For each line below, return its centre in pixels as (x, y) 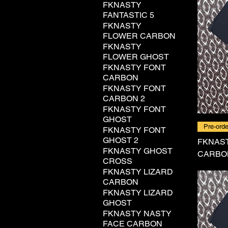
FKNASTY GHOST (138, 151)
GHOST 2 (121, 140)
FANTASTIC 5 (129, 15)
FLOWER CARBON (139, 36)
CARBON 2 (124, 98)
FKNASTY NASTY (137, 213)
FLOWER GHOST (136, 57)
